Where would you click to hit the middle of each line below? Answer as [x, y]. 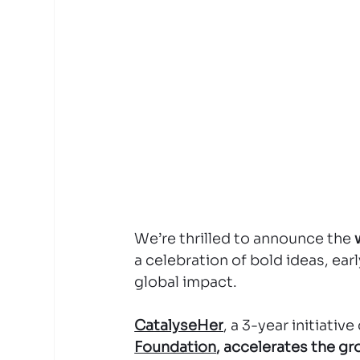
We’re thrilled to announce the [245, 239]
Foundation [176, 347]
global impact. [186, 282]
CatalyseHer [179, 325]
